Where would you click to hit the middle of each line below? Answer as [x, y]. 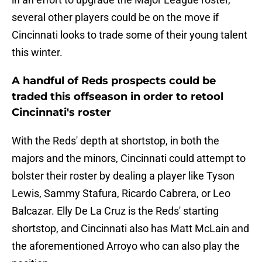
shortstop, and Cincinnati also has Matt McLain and [130, 229]
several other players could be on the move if [115, 18]
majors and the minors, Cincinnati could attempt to [129, 158]
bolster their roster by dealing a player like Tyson [123, 176]
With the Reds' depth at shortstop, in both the [116, 141]
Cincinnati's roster [61, 113]
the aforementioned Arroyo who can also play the [126, 246]
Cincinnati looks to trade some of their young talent [130, 35]
